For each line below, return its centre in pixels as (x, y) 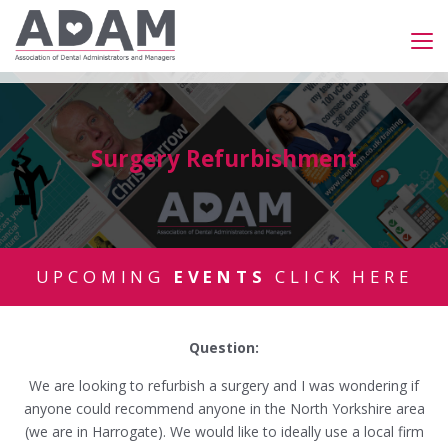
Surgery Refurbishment (224, 158)
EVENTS (220, 277)
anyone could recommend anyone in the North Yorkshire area (224, 409)
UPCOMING (104, 277)
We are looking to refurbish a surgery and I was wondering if (224, 386)
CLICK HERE (339, 277)
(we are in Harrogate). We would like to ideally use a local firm (224, 432)
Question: (224, 348)
